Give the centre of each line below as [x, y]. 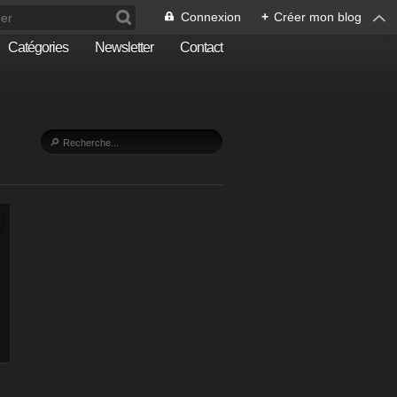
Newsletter [124, 47]
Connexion [211, 17]
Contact [201, 47]
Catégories [38, 47]
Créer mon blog [318, 17]
